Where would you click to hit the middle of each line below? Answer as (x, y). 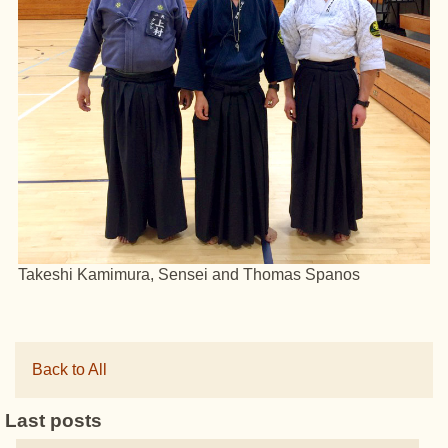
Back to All (69, 370)
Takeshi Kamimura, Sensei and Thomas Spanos (189, 275)
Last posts (53, 421)
